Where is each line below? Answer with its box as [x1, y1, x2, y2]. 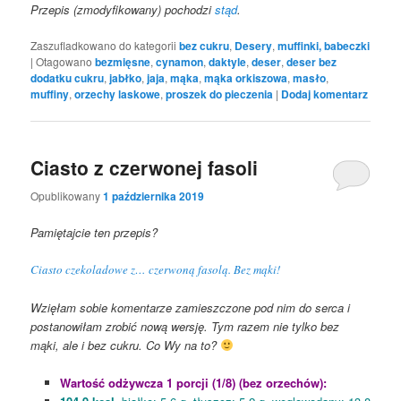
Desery [235, 38, 273, 55]
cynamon [156, 54, 204, 71]
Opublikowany [30, 187, 104, 203]
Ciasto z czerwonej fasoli [30, 154, 259, 182]
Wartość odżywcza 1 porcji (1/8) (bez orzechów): [59, 374, 327, 392]
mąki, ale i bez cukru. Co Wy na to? [30, 337, 221, 354]
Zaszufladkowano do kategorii [30, 38, 177, 54]
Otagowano [36, 54, 93, 70]
